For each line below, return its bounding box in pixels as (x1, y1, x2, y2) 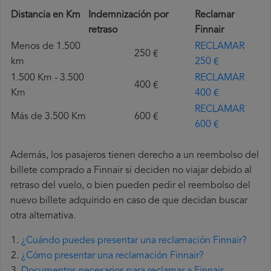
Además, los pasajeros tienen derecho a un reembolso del (10, 151, 259, 161)
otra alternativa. (10, 211, 76, 221)
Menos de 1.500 (11, 42, 80, 52)
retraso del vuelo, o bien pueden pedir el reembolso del (10, 181, 250, 191)
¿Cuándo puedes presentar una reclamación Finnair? (21, 236, 247, 246)
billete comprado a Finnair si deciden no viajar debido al (10, 166, 252, 176)
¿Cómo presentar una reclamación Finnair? (21, 251, 204, 261)
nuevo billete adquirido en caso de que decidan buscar (10, 196, 247, 206)
